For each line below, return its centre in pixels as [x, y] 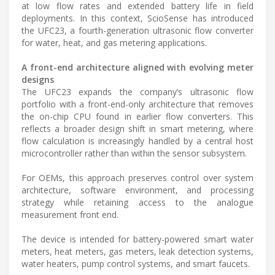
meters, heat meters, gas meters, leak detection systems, [137, 251]
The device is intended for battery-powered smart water [137, 239]
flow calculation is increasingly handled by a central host [137, 141]
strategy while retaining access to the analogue [137, 202]
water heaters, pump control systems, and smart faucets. [136, 263]
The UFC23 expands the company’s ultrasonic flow [137, 91]
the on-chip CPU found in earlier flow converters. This [137, 116]
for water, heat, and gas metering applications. [114, 42]
